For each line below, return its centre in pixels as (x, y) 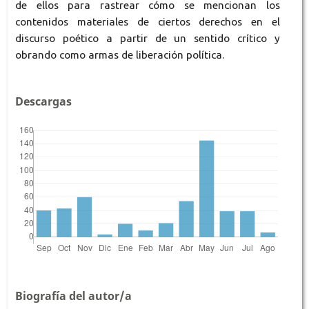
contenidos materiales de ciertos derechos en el (148, 21)
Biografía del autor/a (73, 296)
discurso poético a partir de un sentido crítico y (148, 38)
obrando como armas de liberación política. (119, 54)
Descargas (43, 101)
